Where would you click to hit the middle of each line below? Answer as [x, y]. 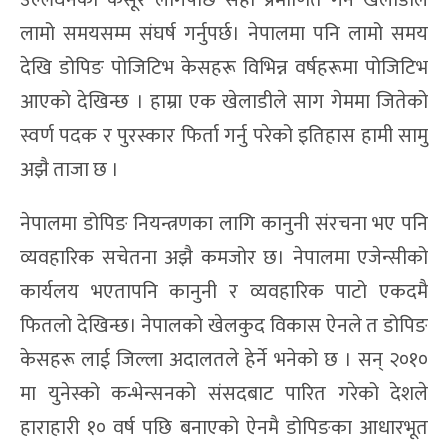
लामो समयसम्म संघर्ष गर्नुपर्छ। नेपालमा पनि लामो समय [224, 34]
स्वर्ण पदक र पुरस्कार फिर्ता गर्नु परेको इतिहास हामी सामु [224, 136]
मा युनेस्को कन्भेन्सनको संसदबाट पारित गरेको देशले [224, 394]
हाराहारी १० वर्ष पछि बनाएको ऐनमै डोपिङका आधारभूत [224, 428]
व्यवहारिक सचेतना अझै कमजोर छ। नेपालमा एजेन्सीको [224, 258]
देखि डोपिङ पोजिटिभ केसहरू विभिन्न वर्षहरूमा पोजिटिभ [224, 68]
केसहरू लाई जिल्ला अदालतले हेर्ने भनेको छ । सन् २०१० [224, 360]
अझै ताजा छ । [69, 170]
